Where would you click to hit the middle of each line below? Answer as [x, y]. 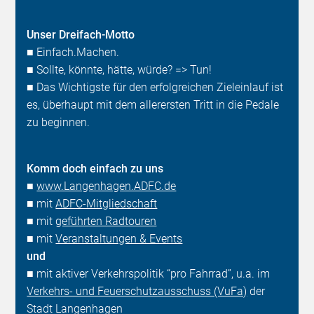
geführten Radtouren [106, 221]
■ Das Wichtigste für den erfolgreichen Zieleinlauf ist [155, 88]
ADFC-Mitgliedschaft [107, 204]
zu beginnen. [59, 123]
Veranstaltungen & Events [119, 239]
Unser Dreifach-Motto [81, 35]
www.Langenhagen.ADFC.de [107, 186]
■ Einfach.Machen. [73, 53]
